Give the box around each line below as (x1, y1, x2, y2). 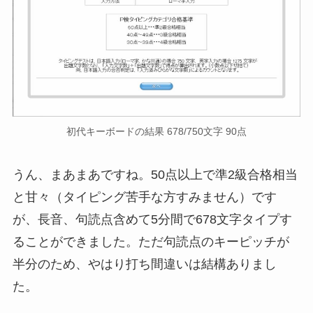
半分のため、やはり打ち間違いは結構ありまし (12, 256, 277, 271)
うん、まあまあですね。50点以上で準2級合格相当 (12, 167, 298, 182)
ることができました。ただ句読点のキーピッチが (12, 234, 289, 249)
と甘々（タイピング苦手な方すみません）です (12, 189, 277, 204)
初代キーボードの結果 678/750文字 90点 (66, 125, 247, 137)
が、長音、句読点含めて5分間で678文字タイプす (12, 212, 292, 226)
